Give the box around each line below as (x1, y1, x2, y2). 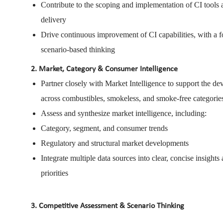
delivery (41, 15, 66, 24)
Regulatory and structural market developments (41, 138, 189, 147)
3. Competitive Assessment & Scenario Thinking (31, 202, 184, 210)
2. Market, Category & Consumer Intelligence (31, 65, 178, 73)
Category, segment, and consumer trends (41, 123, 168, 132)
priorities (41, 168, 68, 177)
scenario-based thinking (41, 45, 115, 54)
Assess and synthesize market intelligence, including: (41, 109, 207, 117)
